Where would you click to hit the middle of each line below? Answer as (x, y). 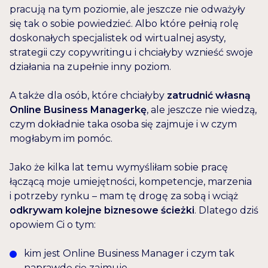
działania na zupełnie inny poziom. (90, 67)
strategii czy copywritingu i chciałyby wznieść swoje (131, 53)
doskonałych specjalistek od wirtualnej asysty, (118, 38)
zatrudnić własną (208, 96)
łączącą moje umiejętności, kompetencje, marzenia (131, 182)
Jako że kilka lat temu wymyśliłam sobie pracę (119, 167)
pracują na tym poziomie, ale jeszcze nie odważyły (127, 10)
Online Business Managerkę (78, 110)
